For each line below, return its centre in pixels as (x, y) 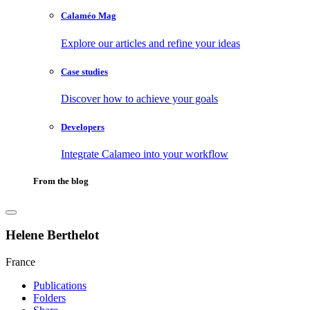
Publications (60, 285)
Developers (83, 127)
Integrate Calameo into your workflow (145, 154)
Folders (49, 298)
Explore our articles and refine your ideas (151, 43)
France (20, 262)
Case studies (84, 71)
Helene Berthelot (52, 235)
